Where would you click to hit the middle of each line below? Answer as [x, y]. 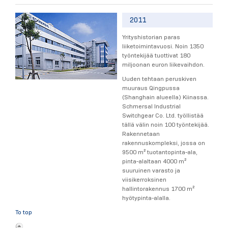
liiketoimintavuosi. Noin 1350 [163, 46]
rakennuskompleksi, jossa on [164, 142]
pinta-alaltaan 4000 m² [154, 161]
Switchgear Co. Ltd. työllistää [163, 115]
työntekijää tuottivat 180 [156, 55]
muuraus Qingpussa [151, 88]
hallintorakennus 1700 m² [158, 188]
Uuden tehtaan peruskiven [159, 78]
